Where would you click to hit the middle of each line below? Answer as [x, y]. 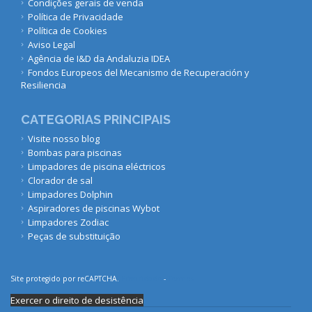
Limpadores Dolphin [70, 195]
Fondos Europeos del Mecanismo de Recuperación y [139, 73]
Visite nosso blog [64, 139]
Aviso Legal [52, 45]
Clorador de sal [60, 181]
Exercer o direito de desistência [77, 301]
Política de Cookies [68, 31]
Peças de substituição [74, 236]
